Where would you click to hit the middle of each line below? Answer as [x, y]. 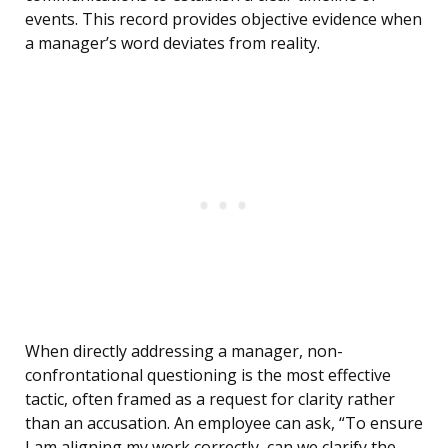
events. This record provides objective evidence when [223, 19]
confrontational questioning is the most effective [208, 375]
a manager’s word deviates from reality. [172, 43]
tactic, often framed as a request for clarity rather [210, 399]
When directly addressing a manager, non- [184, 351]
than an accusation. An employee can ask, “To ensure [224, 423]
